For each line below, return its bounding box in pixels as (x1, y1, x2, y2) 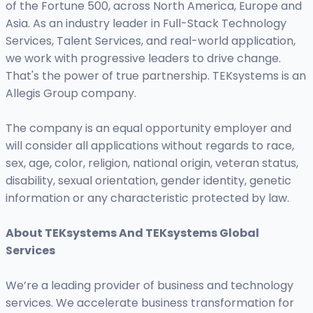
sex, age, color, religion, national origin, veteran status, (6, 155, 298, 172)
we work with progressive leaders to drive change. (6, 50, 281, 67)
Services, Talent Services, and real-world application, (6, 33, 296, 50)
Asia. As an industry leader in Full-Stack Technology (6, 15, 286, 32)
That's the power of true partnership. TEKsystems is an (6, 68, 306, 85)
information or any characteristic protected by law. (6, 190, 289, 207)
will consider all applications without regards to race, (6, 138, 294, 154)
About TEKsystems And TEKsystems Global (6, 225, 259, 242)
